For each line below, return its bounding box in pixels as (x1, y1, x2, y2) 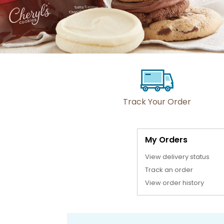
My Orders (144, 133, 187, 145)
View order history (144, 177, 204, 187)
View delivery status (144, 151, 209, 161)
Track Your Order (122, 95, 191, 107)
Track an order (144, 164, 193, 174)
